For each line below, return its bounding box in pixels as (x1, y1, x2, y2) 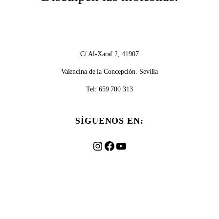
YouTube (115, 139, 158, 152)
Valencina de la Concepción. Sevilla (61, 67, 158, 75)
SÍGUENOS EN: (75, 115, 144, 126)
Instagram (91, 139, 139, 152)
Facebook (103, 139, 149, 152)
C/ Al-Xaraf (80, 50, 115, 58)
